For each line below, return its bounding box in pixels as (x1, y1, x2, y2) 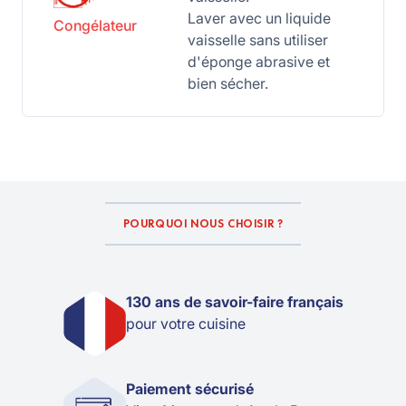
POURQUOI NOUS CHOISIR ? (122, 218, 284, 229)
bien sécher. (187, 74, 268, 92)
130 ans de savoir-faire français (125, 293, 343, 311)
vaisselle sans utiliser (187, 31, 328, 49)
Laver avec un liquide (187, 9, 331, 27)
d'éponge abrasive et (187, 53, 330, 71)
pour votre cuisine (125, 314, 246, 333)
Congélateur (53, 16, 137, 34)
